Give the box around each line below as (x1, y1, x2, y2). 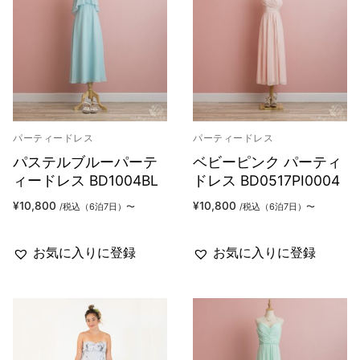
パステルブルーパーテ (13, 153, 157, 171)
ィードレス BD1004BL (13, 172, 158, 190)
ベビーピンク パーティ (193, 153, 342, 171)
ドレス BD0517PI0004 (193, 172, 340, 190)
